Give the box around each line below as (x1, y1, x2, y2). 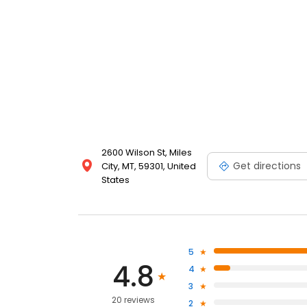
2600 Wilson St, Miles (101, 146, 192, 160)
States (101, 173, 130, 187)
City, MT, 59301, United (101, 160, 196, 173)
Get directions (233, 158, 301, 173)
